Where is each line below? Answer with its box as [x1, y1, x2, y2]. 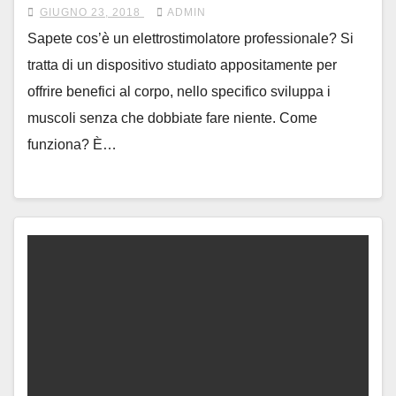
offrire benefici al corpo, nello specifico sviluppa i [27, 83, 331, 99]
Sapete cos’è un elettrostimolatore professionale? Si [27, 30, 354, 46]
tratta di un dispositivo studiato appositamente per [27, 57, 337, 72]
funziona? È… [27, 136, 117, 152]
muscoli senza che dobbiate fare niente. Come [27, 110, 317, 126]
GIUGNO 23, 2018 [40, 5, 144, 19]
